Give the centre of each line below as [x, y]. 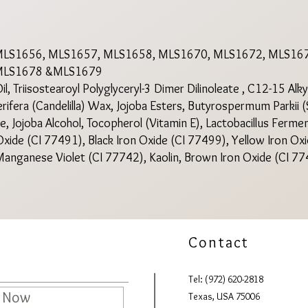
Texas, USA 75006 [224, 296]
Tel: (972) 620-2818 [226, 279]
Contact [219, 242]
